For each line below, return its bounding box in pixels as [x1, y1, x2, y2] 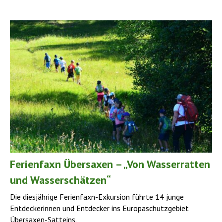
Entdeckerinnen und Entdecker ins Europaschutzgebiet [10, 203, 189, 214]
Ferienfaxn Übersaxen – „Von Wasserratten [10, 157, 210, 171]
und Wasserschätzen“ [10, 173, 111, 187]
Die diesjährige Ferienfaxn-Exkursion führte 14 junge [10, 192, 184, 202]
